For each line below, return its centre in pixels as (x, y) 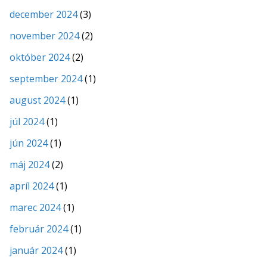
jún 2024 (29, 143)
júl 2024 (27, 121)
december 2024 (44, 14)
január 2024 (36, 250)
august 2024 (37, 100)
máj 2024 (30, 164)
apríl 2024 (32, 186)
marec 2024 (35, 207)
